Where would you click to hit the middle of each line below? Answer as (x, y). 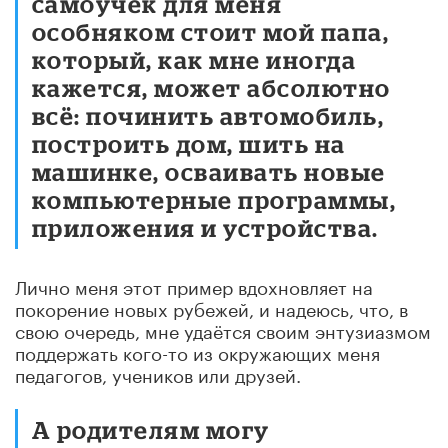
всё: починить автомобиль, (208, 115)
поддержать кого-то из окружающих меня (197, 350)
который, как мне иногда (194, 59)
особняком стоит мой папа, (211, 31)
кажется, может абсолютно (211, 87)
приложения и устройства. (205, 227)
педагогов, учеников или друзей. (158, 372)
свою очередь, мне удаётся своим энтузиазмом (223, 328)
